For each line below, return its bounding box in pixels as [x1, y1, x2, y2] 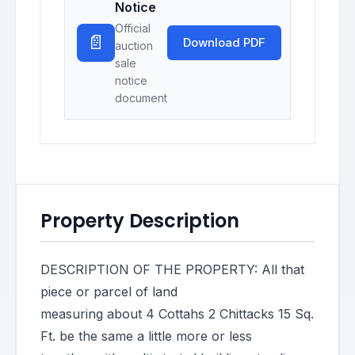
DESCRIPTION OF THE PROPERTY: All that [40, 261, 304, 277]
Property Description [40, 208, 239, 234]
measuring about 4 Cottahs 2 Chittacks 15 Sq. [40, 306, 314, 322]
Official [115, 21, 151, 35]
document [115, 91, 167, 105]
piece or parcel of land [40, 284, 177, 300]
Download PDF [183, 34, 265, 50]
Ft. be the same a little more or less [40, 328, 252, 344]
